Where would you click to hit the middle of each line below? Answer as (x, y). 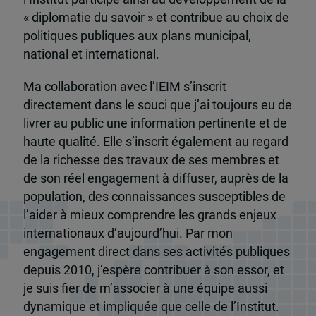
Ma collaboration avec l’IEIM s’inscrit (124, 86)
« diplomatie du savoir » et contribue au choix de (156, 17)
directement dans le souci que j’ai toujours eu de (157, 105)
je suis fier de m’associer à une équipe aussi (145, 288)
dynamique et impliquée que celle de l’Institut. (151, 306)
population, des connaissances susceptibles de (154, 196)
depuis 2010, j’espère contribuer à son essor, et (153, 270)
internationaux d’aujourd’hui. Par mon (128, 233)
